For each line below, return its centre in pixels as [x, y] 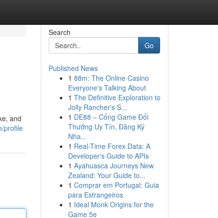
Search [59, 32]
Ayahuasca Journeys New [114, 165]
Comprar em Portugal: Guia [116, 185]
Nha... [77, 136]
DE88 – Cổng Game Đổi [111, 117]
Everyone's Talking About [107, 88]
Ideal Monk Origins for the [114, 204]
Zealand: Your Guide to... [107, 175]
